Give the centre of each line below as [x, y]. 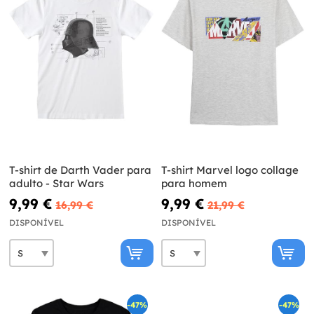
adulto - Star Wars [56, 184]
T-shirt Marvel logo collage [230, 170]
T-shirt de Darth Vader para [80, 170]
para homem [194, 184]
